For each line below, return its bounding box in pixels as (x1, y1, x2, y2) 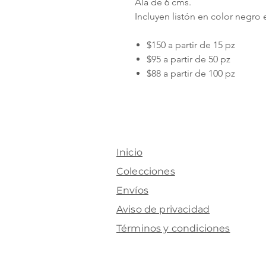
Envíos (116, 184, 148, 196)
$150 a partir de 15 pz (147, 39, 235, 50)
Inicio (116, 146, 142, 158)
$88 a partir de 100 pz (147, 67, 235, 79)
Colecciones (116, 165, 175, 177)
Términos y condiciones (116, 222, 230, 234)
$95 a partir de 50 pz (147, 53, 230, 65)
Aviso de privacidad (116, 203, 210, 215)
